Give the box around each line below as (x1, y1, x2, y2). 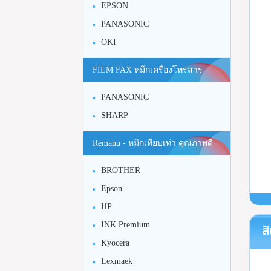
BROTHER (101, 166, 140, 175)
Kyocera (101, 238, 129, 247)
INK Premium (101, 220, 150, 229)
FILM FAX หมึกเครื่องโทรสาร (93, 65, 203, 74)
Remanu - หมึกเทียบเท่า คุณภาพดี (93, 139, 213, 148)
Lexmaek (101, 256, 132, 266)
